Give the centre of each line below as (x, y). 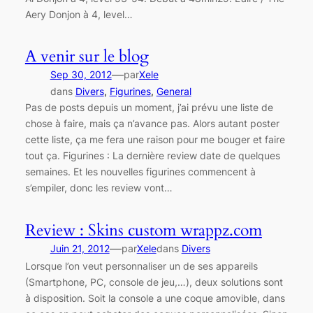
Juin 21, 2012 (80, 249)
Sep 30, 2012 (81, 75)
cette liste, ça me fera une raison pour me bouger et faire (155, 140)
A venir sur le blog (87, 57)
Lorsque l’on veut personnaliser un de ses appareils (141, 266)
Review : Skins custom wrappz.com (143, 231)
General (174, 92)
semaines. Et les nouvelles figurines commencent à (140, 172)
